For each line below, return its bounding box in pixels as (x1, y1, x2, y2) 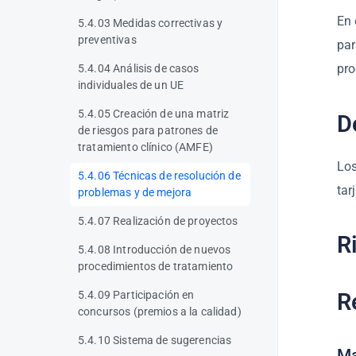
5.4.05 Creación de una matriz (78, 107, 230, 120)
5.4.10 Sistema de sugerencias (78, 334, 232, 346)
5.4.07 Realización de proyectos (78, 215, 238, 227)
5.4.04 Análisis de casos (78, 62, 199, 75)
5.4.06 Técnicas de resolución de (78, 169, 241, 182)
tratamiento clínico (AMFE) (78, 141, 213, 153)
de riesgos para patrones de (78, 124, 219, 137)
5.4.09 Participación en (78, 288, 195, 301)
